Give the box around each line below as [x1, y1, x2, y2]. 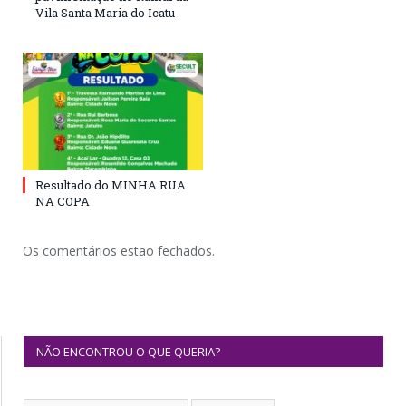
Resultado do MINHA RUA [35, 177, 186, 194]
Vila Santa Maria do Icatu [35, 5, 175, 22]
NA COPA [35, 193, 90, 210]
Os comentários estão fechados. [23, 242, 215, 260]
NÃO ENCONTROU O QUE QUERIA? [36, 343, 220, 361]
